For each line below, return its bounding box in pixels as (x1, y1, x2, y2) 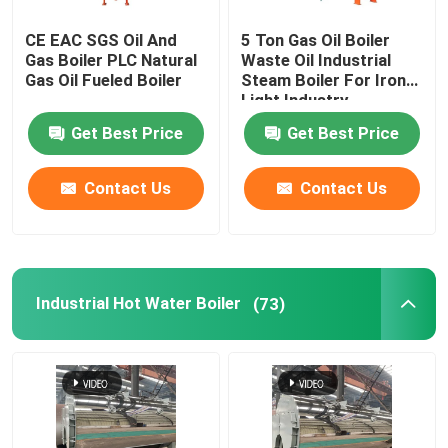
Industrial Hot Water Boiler (35, 293, 241, 314)
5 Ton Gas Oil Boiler (241, 30, 391, 51)
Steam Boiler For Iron (241, 70, 407, 91)
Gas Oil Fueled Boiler (25, 70, 183, 91)
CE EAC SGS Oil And (25, 30, 178, 51)
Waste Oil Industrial (241, 50, 392, 71)
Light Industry (241, 90, 349, 111)
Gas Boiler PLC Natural (25, 50, 198, 71)
